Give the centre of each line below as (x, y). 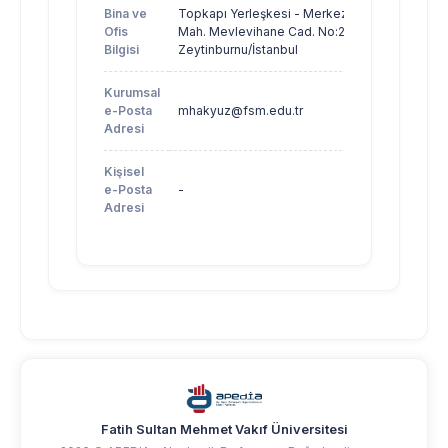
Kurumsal (132, 93)
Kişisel (124, 172)
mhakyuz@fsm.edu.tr (240, 111)
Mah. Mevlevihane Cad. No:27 (265, 32)
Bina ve (125, 14)
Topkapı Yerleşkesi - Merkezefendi (282, 14)
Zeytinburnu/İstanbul (238, 50)
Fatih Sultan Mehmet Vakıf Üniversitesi (224, 430)
